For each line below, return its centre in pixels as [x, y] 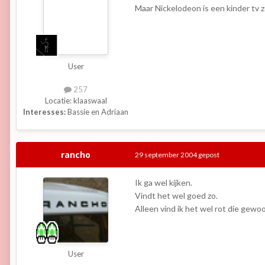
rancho [76, 155]
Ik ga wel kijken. [164, 183]
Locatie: [59, 101]
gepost [208, 155]
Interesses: [44, 112]
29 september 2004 [166, 155]
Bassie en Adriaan [97, 112]
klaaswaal [90, 101]
